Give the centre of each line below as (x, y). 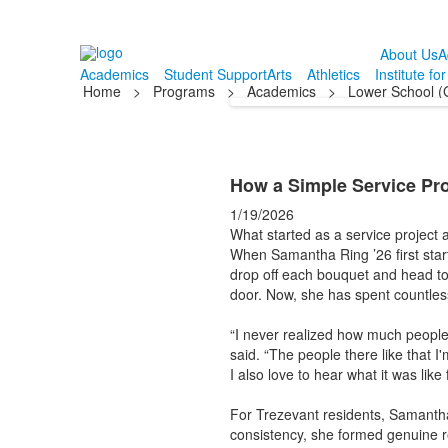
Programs (183, 91)
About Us (408, 54)
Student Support (215, 74)
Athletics (333, 74)
